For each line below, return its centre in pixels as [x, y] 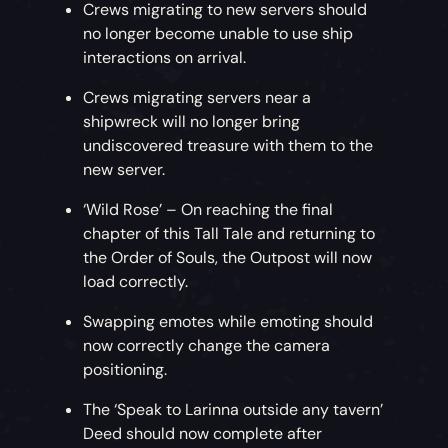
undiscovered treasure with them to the [228, 146]
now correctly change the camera [207, 346]
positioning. [125, 370]
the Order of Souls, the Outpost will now [228, 258]
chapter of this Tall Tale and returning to [229, 234]
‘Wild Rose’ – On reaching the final [208, 210]
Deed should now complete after [203, 434]
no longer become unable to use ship [218, 34]
